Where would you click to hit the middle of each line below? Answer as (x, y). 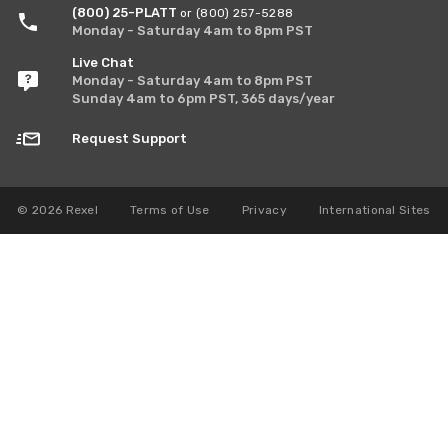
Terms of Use (170, 210)
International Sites (374, 210)
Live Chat (103, 62)
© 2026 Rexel (58, 210)
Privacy (264, 210)
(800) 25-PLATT (126, 12)
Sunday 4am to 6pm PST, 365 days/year (203, 98)
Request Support (129, 138)
